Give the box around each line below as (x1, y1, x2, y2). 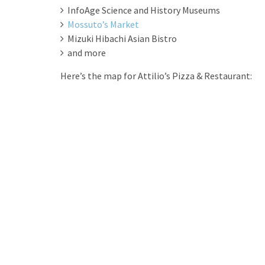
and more (67, 47, 106, 59)
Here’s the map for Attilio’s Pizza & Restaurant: (60, 70, 252, 82)
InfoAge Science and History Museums (67, 4, 220, 16)
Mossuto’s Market (67, 18, 139, 30)
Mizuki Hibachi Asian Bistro (67, 33, 177, 44)
